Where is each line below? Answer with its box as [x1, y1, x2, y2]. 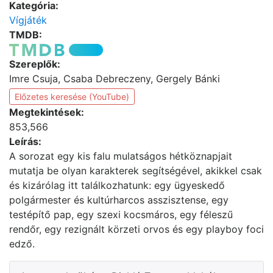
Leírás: [9, 135, 41, 147]
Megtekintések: [9, 105, 84, 118]
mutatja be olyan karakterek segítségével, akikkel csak [9, 164, 262, 177]
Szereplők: [9, 57, 60, 70]
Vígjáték [9, 13, 47, 26]
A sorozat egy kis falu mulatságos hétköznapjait [9, 149, 232, 162]
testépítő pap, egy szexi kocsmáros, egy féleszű [9, 208, 233, 221]
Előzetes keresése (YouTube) [15, 91, 129, 102]
